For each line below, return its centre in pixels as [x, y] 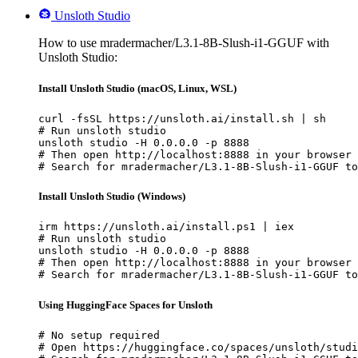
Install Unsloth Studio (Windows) [112, 197]
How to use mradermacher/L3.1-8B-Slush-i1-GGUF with [184, 42]
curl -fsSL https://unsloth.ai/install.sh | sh [182, 119]
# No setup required [99, 335]
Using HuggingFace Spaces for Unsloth [125, 304]
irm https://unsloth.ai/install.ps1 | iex [166, 227]
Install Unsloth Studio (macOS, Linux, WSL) [137, 88]
